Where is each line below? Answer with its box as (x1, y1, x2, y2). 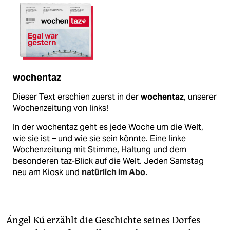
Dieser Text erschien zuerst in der (13, 91, 141, 103)
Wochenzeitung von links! (13, 103, 108, 114)
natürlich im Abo (82, 167, 145, 178)
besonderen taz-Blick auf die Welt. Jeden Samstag (13, 156, 204, 167)
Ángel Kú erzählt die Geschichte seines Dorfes (6, 215, 200, 226)
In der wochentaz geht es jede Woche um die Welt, (13, 122, 203, 133)
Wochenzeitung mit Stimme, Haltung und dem (13, 144, 186, 156)
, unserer (184, 91, 217, 103)
